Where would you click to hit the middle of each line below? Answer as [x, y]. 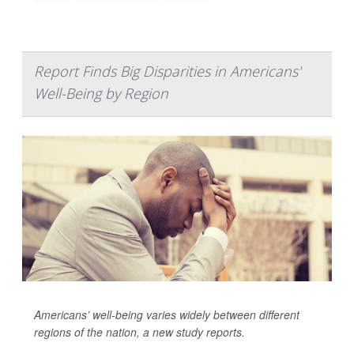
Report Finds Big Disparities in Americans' [167, 72]
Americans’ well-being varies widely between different [167, 315]
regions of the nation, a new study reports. [139, 332]
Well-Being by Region [101, 94]
